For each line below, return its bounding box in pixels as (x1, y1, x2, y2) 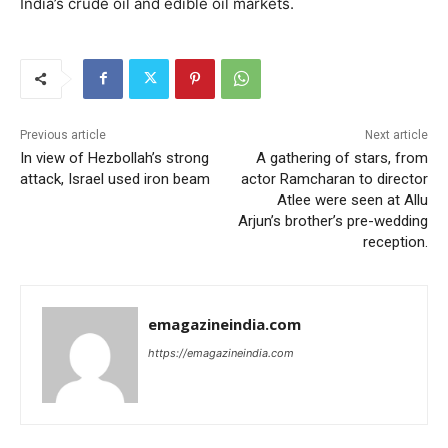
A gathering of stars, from (255, 148, 428, 167)
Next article (364, 127, 428, 142)
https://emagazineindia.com (148, 345, 294, 360)
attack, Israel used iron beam (20, 169, 210, 188)
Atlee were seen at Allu (276, 190, 428, 209)
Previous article (20, 127, 106, 142)
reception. (362, 232, 428, 251)
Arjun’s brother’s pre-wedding (237, 211, 428, 230)
